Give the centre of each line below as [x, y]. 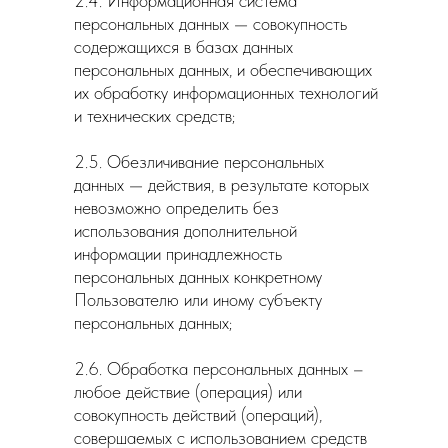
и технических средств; [154, 115]
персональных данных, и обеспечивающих [223, 69]
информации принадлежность [178, 253]
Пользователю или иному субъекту [198, 299]
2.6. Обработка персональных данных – [219, 368]
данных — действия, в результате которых [221, 184]
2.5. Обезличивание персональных [199, 161]
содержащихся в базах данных [183, 46]
